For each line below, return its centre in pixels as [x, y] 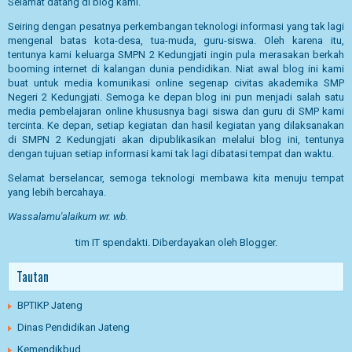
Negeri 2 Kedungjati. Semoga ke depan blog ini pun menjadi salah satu [176, 97]
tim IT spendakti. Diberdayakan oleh [157, 242]
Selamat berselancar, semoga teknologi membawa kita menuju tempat [176, 178]
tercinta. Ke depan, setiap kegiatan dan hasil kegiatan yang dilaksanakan [176, 125]
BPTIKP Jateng [50, 305]
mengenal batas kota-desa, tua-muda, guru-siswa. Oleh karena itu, [176, 40]
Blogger [257, 242]
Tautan [33, 276]
